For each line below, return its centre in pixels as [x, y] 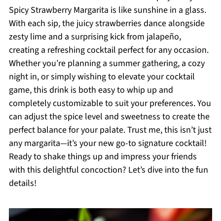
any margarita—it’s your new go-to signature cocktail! [108, 143]
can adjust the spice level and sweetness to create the [109, 117]
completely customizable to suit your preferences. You [110, 103]
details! [22, 183]
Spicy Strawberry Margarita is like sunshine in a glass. [107, 10]
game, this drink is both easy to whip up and [91, 90]
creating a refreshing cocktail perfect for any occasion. [109, 50]
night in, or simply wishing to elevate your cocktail [102, 77]
